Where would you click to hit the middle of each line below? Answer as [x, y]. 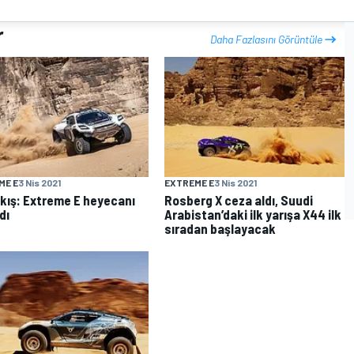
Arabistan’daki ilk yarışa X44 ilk [253, 214]
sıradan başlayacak [220, 228]
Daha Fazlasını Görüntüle [266, 39]
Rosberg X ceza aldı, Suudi [239, 200]
